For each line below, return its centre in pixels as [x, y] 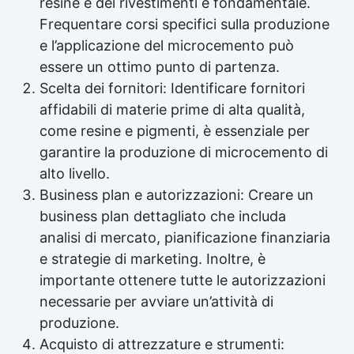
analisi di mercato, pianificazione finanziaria [185, 237]
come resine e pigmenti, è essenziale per [175, 130]
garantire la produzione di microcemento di [184, 152]
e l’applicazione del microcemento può [167, 45]
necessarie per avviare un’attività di [156, 301]
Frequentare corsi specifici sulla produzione [185, 24]
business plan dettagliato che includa [163, 216]
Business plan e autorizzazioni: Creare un [177, 194]
